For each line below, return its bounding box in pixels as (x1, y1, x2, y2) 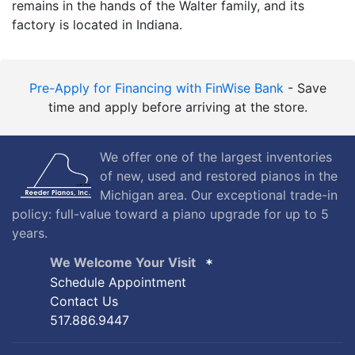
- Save (283, 79, 326, 96)
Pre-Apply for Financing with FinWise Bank (29, 79, 284, 96)
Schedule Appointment (50, 273, 186, 290)
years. (12, 224, 48, 241)
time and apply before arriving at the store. (48, 98, 307, 115)
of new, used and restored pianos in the (100, 167, 338, 184)
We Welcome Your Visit (50, 254, 196, 271)
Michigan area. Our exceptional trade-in (100, 186, 338, 203)
